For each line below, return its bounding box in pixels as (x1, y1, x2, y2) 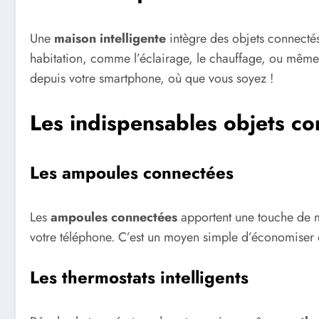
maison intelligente (54, 29, 166, 48)
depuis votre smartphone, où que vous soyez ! (30, 69, 273, 88)
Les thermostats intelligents (30, 265, 249, 291)
